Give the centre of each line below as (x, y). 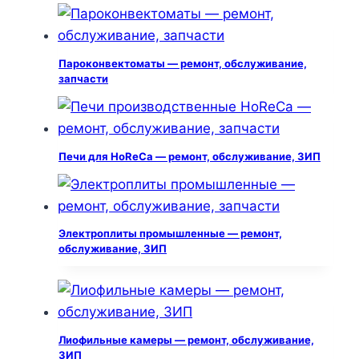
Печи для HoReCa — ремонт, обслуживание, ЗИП (190, 156)
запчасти (83, 79)
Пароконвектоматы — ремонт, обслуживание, (183, 64)
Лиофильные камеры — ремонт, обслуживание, (186, 339)
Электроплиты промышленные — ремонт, (170, 234)
